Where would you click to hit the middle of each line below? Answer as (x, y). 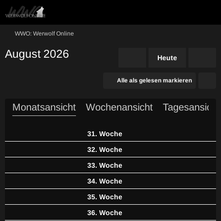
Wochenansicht (119, 107)
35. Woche (106, 197)
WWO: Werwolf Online (44, 34)
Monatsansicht (44, 107)
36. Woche (106, 213)
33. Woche (106, 165)
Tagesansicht (191, 107)
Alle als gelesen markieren (154, 80)
